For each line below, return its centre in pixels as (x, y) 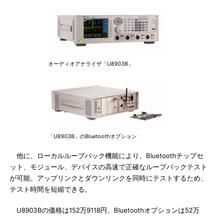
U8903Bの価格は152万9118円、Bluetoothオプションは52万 (105, 210)
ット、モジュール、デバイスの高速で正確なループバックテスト (109, 167)
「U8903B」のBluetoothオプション (92, 136)
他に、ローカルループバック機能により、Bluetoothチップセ (107, 156)
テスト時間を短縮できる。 (51, 189)
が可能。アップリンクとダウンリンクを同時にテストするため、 (109, 178)
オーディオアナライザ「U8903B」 (91, 64)
